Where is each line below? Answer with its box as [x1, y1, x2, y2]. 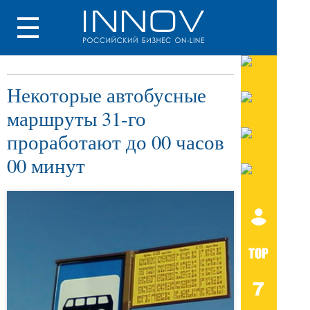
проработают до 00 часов [7, 129, 224, 155]
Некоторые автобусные [7, 82, 206, 108]
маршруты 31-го [7, 105, 146, 131]
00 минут [7, 152, 85, 179]
